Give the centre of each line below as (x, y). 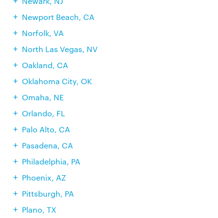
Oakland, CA (45, 65)
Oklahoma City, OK (57, 81)
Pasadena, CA (47, 145)
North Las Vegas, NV (60, 49)
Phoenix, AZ (44, 177)
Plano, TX (39, 209)
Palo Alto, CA (46, 129)
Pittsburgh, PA (48, 193)
